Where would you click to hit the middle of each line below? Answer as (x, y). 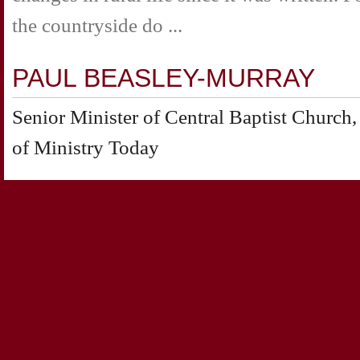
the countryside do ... (97, 26)
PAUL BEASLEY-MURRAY (164, 78)
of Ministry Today (86, 147)
